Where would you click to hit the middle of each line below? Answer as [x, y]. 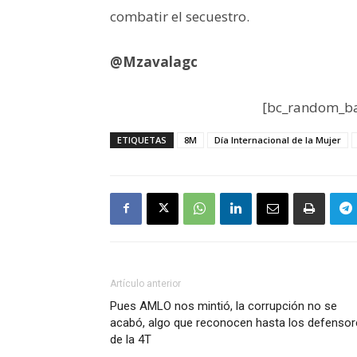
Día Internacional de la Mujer [278, 139]
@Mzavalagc [154, 61]
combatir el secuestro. [180, 16]
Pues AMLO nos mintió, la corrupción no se [224, 306]
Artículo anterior [145, 283]
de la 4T [131, 339]
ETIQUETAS [142, 139]
